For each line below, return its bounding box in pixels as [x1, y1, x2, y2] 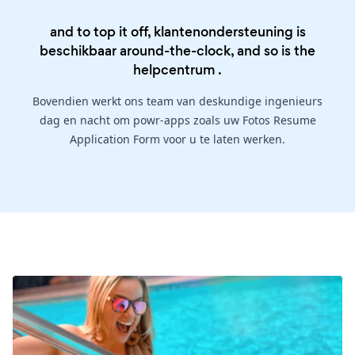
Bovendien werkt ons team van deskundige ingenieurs [32, 94, 323, 109]
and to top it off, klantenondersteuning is [49, 22, 306, 42]
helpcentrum [133, 60, 216, 80]
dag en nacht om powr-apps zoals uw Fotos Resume [39, 113, 316, 128]
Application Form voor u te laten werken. [70, 132, 285, 147]
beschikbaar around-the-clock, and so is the [40, 41, 315, 61]
